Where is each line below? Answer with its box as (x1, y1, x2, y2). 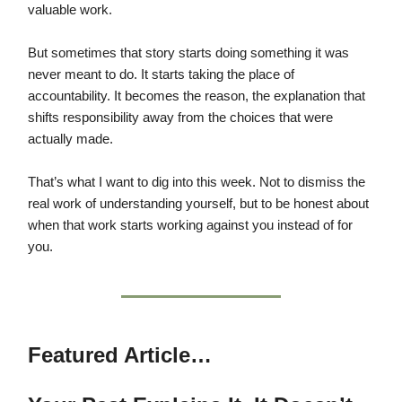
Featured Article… (28, 343, 212, 368)
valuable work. (28, 3, 112, 18)
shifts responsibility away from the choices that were (28, 110, 333, 126)
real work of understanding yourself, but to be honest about (28, 197, 369, 212)
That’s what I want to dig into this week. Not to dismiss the (28, 175, 365, 190)
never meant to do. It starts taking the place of (28, 67, 294, 83)
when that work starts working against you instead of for (28, 218, 353, 233)
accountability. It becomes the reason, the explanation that (28, 89, 365, 104)
